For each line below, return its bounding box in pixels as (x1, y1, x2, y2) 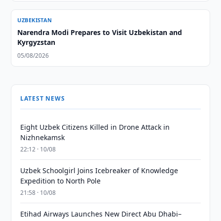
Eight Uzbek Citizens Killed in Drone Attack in (20, 122, 170, 132)
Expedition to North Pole (20, 176, 101, 185)
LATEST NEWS (20, 94, 65, 103)
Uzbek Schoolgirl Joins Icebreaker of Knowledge (20, 166, 179, 175)
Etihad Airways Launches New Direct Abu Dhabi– (20, 209, 182, 219)
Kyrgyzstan (17, 37, 56, 47)
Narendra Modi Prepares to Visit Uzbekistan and (17, 28, 183, 37)
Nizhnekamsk (20, 133, 65, 142)
